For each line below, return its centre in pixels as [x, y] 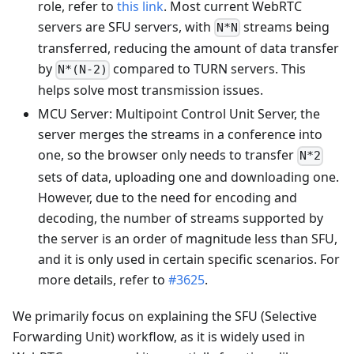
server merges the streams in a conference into [180, 135]
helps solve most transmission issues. [151, 90]
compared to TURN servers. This [208, 69]
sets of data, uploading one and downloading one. [188, 177]
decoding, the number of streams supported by [181, 218]
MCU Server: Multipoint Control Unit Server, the [179, 114]
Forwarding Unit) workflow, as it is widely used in [159, 336]
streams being [285, 27]
